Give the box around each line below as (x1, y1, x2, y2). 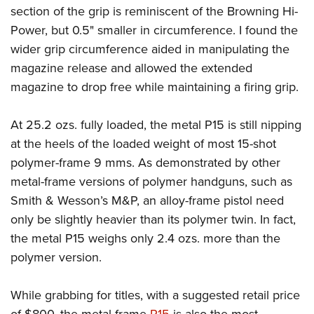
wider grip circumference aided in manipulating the (11, 40, 289, 59)
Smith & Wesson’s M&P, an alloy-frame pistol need (11, 191, 284, 210)
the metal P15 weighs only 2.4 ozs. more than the (11, 229, 280, 248)
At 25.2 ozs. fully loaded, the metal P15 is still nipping (11, 116, 301, 135)
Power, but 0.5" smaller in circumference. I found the (11, 21, 298, 40)
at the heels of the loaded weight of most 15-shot (11, 135, 276, 153)
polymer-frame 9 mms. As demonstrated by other (11, 153, 280, 172)
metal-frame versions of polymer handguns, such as (11, 172, 292, 191)
